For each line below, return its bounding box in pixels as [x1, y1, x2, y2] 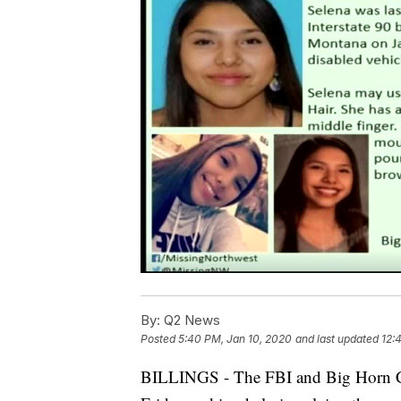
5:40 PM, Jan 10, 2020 [178, 332, 292, 346]
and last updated [295, 332, 379, 346]
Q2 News [160, 311, 220, 329]
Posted [141, 332, 178, 346]
